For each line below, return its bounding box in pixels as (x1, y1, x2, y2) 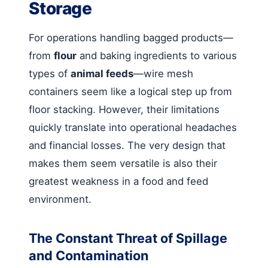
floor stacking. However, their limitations (29, 103, 220, 115)
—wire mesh (133, 67, 193, 80)
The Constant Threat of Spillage (29, 230, 227, 246)
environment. (29, 193, 92, 205)
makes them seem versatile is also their (29, 157, 217, 169)
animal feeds (71, 67, 133, 80)
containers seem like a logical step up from (29, 85, 232, 98)
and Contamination (29, 247, 148, 263)
